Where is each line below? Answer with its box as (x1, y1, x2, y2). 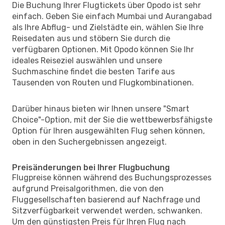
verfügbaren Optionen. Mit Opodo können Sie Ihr (12, 44, 194, 54)
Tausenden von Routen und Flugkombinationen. (12, 77, 194, 87)
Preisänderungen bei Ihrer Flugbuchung (12, 162, 170, 172)
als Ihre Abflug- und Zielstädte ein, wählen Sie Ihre (12, 22, 203, 32)
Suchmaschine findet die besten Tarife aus (12, 66, 175, 76)
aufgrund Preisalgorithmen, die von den (12, 183, 164, 193)
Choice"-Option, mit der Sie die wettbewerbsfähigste (12, 115, 212, 125)
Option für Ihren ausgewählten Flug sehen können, (12, 126, 205, 136)
